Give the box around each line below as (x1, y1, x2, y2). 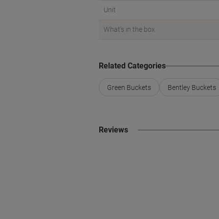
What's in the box (104, 25, 155, 33)
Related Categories (99, 61, 166, 70)
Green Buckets (107, 83, 151, 91)
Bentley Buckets (168, 83, 216, 91)
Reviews (99, 125, 128, 134)
